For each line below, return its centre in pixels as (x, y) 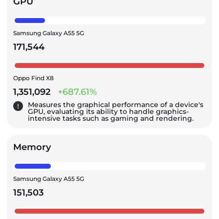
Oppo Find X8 (33, 78)
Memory (32, 147)
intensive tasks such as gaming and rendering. (111, 119)
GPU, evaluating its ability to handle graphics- (108, 112)
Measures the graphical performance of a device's (116, 105)
